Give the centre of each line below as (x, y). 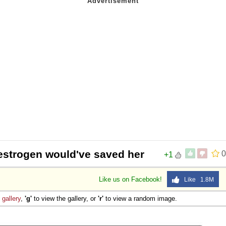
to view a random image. (140, 198)
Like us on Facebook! (131, 179)
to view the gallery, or (65, 198)
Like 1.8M (197, 179)
